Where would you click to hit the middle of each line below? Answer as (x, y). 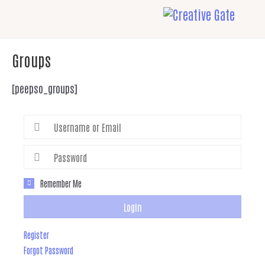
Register (36, 234)
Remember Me (61, 183)
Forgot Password (49, 250)
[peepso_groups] (45, 88)
